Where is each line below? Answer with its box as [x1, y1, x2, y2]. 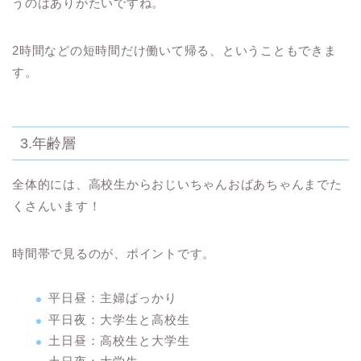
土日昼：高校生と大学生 [48, 333, 190, 347]
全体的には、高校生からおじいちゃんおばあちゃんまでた [12, 177, 342, 192]
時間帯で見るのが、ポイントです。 [12, 247, 216, 261]
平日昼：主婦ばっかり [48, 291, 177, 305]
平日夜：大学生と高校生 [48, 312, 190, 326]
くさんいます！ [12, 199, 102, 214]
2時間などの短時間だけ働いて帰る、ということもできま [12, 43, 337, 57]
